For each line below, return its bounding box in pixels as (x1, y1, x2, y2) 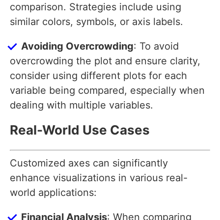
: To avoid (134, 40, 179, 53)
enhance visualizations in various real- (10, 172, 188, 184)
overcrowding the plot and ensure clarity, (10, 55, 200, 67)
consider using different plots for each (10, 70, 187, 82)
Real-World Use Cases (10, 122, 150, 138)
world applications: (10, 187, 97, 199)
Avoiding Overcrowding (21, 40, 134, 53)
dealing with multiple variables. (10, 99, 153, 111)
